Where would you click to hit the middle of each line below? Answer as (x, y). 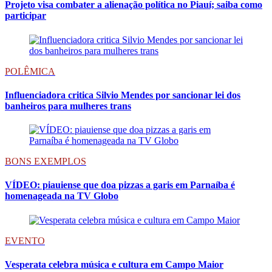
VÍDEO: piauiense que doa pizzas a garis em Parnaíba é (120, 185)
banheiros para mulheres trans (68, 106)
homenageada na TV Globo (62, 196)
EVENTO (25, 240)
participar (25, 16)
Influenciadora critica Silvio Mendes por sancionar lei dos (123, 95)
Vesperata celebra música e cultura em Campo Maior (114, 264)
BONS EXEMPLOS (46, 161)
